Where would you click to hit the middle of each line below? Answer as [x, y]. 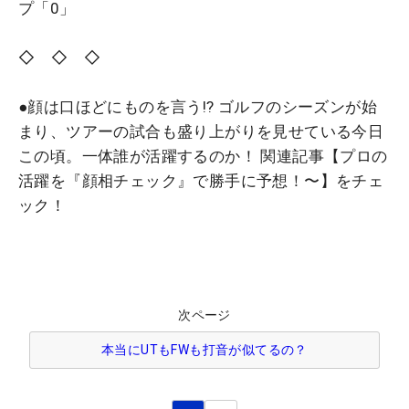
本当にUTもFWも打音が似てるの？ [204, 349]
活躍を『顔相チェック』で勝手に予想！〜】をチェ [201, 180]
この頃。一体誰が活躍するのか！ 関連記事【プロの [203, 156]
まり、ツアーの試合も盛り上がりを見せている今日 [201, 131]
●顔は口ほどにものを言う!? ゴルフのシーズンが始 [198, 106]
